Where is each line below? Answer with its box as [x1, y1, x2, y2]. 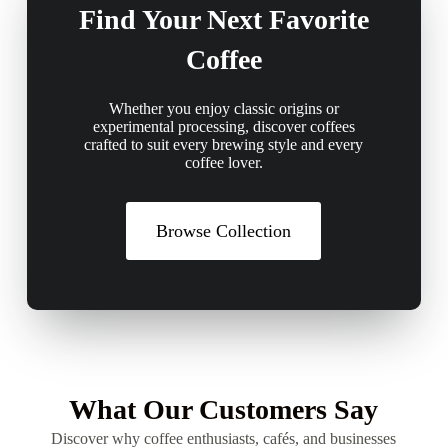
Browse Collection [156, 220, 292, 241]
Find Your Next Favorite [78, 3, 369, 35]
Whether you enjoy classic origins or [108, 99, 339, 117]
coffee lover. [184, 153, 263, 171]
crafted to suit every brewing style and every [84, 135, 364, 153]
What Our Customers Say [69, 393, 379, 425]
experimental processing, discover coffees [92, 117, 355, 135]
